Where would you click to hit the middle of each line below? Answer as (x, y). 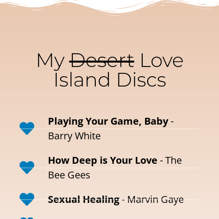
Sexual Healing (83, 199)
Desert (102, 60)
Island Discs (109, 80)
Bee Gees (69, 175)
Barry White (74, 136)
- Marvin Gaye (151, 199)
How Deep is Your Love (102, 160)
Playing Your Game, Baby (108, 121)
